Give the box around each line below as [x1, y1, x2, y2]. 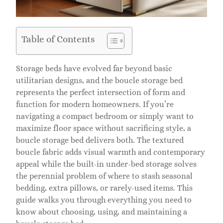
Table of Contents [21, 33, 95, 44]
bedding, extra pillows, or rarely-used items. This [16, 183, 193, 193]
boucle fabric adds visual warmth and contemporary [16, 147, 205, 157]
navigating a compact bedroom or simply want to [16, 111, 194, 121]
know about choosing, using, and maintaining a [16, 207, 187, 217]
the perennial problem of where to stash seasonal [16, 171, 193, 181]
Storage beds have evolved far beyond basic [16, 63, 172, 73]
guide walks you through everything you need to [16, 195, 192, 205]
